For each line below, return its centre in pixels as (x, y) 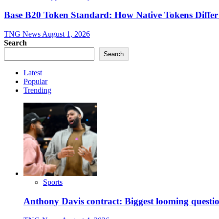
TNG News (23, 34)
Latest (33, 73)
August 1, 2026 (66, 34)
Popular (35, 82)
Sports (53, 182)
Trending (37, 90)
